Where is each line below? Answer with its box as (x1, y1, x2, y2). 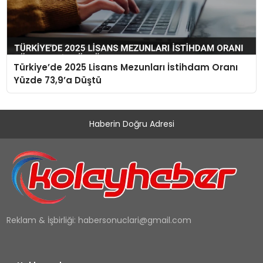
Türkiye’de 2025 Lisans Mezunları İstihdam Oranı (13, 60, 238, 73)
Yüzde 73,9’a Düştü (13, 73, 102, 86)
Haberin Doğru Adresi (89, 118, 174, 130)
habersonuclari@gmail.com (78, 214, 192, 226)
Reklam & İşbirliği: (6, 214, 79, 226)
